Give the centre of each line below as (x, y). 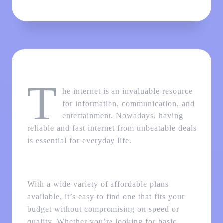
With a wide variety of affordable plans (98, 184)
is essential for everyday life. (79, 141)
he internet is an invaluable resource (127, 91)
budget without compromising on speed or (103, 209)
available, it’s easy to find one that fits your (106, 197)
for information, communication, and (128, 104)
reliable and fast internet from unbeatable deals (112, 128)
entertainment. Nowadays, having (122, 116)
